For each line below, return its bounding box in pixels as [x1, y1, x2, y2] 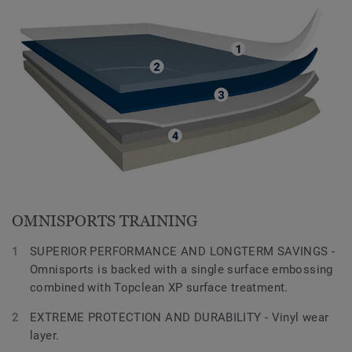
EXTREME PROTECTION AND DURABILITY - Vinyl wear [30, 310, 329, 324]
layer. [30, 328, 60, 343]
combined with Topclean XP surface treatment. [30, 280, 288, 295]
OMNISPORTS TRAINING [12, 211, 198, 229]
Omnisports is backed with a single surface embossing [30, 262, 333, 277]
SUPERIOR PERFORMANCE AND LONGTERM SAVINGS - [30, 244, 335, 258]
